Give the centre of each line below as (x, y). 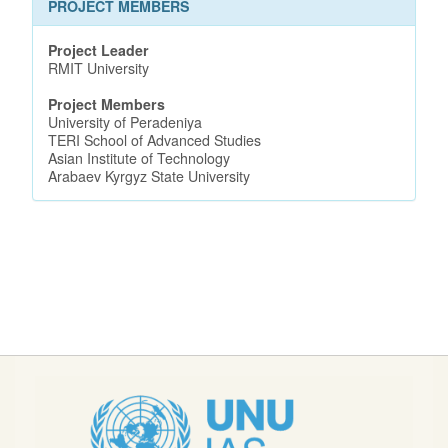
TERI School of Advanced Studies (154, 139)
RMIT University (98, 67)
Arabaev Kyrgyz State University (149, 175)
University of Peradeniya (125, 121)
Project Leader (98, 49)
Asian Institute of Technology (139, 157)
